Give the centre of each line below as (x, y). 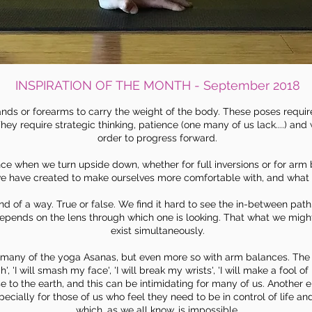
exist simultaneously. (157, 231)
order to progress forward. (157, 138)
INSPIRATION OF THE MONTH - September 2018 (157, 85)
